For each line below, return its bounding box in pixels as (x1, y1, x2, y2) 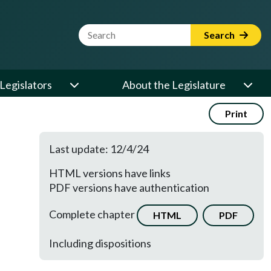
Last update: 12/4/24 (49, 142, 149, 155)
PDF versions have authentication (49, 181, 209, 194)
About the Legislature (122, 78, 226, 91)
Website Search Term (78, 24, 180, 38)
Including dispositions (49, 237, 151, 250)
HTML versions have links (49, 166, 171, 180)
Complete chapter (49, 207, 137, 221)
